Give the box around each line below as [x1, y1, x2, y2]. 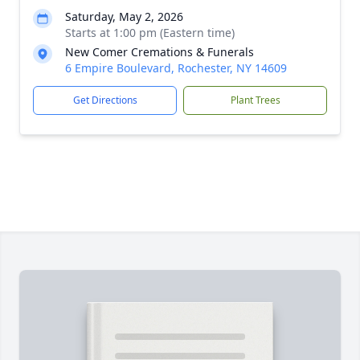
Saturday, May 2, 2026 [65, 9, 183, 24]
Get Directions [72, 93, 137, 107]
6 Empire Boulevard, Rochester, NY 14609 [65, 60, 287, 76]
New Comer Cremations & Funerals [65, 44, 254, 59]
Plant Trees [230, 93, 280, 107]
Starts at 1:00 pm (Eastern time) [65, 25, 235, 40]
